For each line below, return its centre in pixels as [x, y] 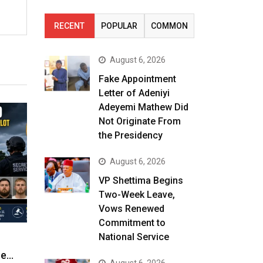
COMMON [169, 26]
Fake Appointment [137, 79]
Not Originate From [139, 121]
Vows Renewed [131, 209]
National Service [134, 237]
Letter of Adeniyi [134, 93]
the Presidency [130, 135]
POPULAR [119, 26]
